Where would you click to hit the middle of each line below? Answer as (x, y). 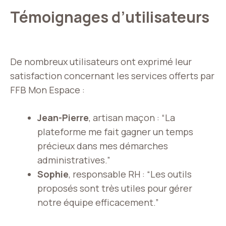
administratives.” (74, 160)
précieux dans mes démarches (103, 146)
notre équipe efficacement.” (98, 203)
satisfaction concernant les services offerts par (112, 76)
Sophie (53, 174)
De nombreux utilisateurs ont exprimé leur (101, 62)
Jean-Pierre (63, 118)
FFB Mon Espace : (47, 90)
